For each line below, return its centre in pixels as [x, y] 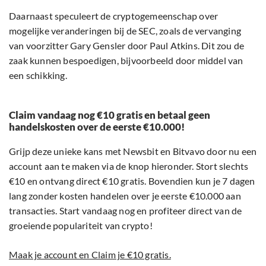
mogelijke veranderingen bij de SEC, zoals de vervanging [125, 31]
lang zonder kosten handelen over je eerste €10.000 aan [125, 196]
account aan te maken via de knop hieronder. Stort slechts [129, 166]
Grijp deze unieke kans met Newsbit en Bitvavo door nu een [133, 151]
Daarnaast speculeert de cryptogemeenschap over [114, 16]
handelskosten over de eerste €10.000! [97, 127]
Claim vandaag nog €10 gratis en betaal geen [110, 115]
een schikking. [38, 75]
